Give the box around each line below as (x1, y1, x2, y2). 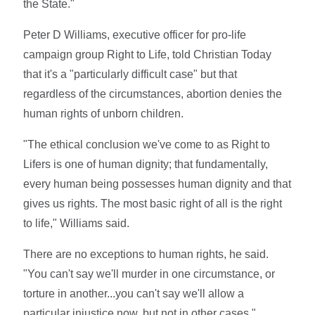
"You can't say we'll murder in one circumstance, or (23, 267, 276, 280)
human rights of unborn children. (23, 107, 184, 120)
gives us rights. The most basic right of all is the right (23, 197, 283, 210)
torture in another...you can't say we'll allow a (23, 287, 245, 300)
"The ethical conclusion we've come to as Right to (23, 138, 271, 150)
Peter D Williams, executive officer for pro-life (23, 28, 247, 41)
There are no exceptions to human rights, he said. (23, 247, 269, 260)
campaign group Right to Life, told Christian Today (23, 48, 272, 60)
